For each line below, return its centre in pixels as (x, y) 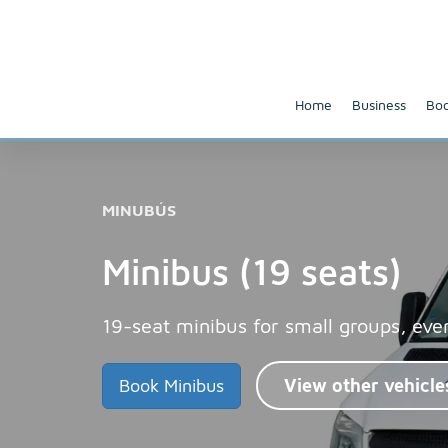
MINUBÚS (139, 210)
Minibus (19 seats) (252, 271)
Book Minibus (171, 385)
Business (379, 104)
